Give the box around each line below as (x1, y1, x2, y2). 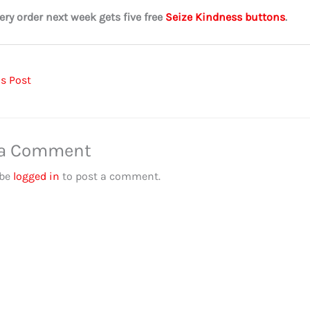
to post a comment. (60, 170, 161, 183)
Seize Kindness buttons (165, 10, 285, 24)
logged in (13, 170, 60, 183)
